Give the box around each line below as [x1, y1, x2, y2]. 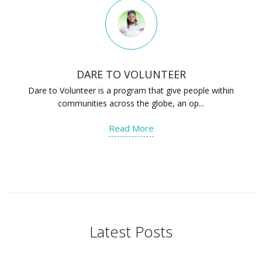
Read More [108, 122, 154, 135]
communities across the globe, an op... [58, 98, 205, 109]
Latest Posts [89, 221, 173, 243]
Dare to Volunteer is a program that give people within [28, 85, 235, 96]
